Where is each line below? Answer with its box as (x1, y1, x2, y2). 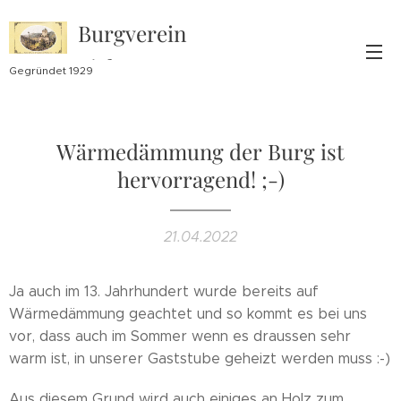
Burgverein (78, 19, 187, 47)
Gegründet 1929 (9, 64, 93, 77)
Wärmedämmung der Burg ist (56, 137, 345, 166)
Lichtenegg (78, 53, 186, 81)
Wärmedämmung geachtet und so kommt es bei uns (9, 305, 367, 322)
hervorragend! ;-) (116, 165, 285, 193)
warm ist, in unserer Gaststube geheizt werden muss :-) (9, 350, 390, 367)
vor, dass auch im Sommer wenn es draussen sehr (9, 328, 351, 345)
